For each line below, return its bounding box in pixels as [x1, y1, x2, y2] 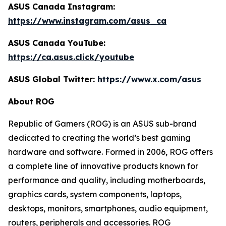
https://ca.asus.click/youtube [8, 52, 134, 63]
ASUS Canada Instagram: [8, 2, 115, 12]
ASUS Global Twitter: [8, 74, 97, 85]
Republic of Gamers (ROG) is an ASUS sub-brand [8, 119, 197, 129]
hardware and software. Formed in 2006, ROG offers [8, 147, 213, 157]
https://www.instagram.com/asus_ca [8, 16, 166, 26]
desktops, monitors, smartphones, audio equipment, [8, 203, 208, 214]
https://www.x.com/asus [97, 74, 201, 85]
